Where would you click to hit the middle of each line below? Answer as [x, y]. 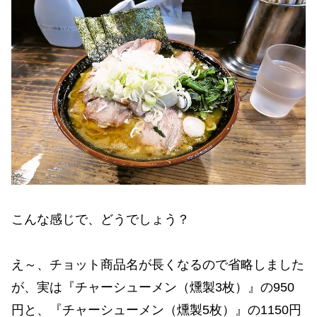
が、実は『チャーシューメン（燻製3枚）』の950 [153, 288]
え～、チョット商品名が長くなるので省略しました [158, 265]
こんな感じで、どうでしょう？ [100, 219]
